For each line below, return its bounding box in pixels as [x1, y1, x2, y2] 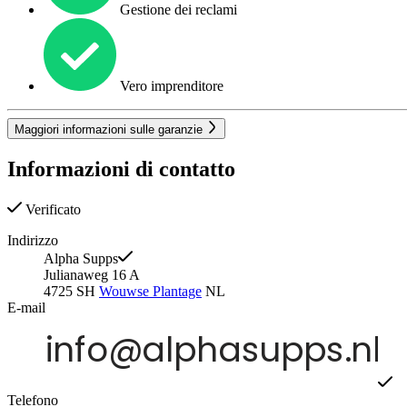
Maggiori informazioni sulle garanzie [15, 122, 206, 136]
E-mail [7, 299, 45, 315]
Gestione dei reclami [116, 2, 237, 18]
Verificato [22, 201, 81, 217]
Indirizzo [7, 232, 58, 248]
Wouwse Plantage [99, 283, 202, 299]
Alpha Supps [44, 250, 118, 266]
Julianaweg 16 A [44, 266, 140, 283]
